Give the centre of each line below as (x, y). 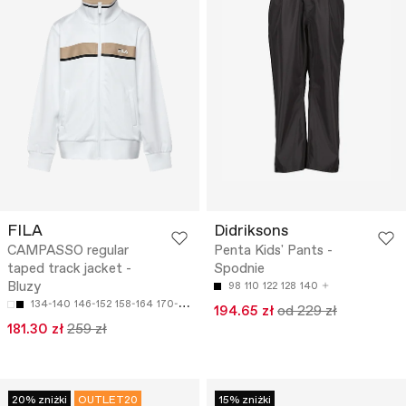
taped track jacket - (69, 270)
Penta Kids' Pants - (273, 251)
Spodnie (239, 270)
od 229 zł (307, 312)
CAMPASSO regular (68, 251)
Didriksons (251, 232)
